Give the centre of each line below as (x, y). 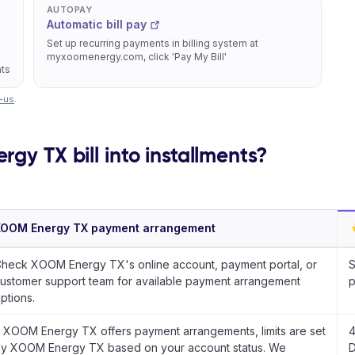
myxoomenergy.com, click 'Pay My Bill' (137, 57)
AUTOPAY (70, 10)
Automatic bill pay (97, 24)
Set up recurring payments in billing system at (153, 43)
